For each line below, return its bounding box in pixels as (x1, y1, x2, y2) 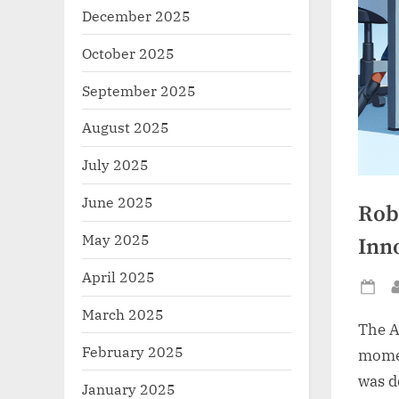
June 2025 (82, 192, 153, 212)
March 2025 (82, 305, 164, 324)
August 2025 (82, 118, 169, 137)
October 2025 (82, 43, 175, 62)
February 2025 (82, 341, 183, 361)
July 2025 (82, 155, 149, 175)
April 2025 (82, 267, 155, 287)
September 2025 (82, 80, 196, 100)
